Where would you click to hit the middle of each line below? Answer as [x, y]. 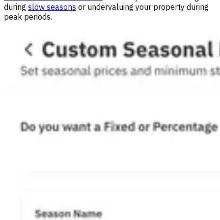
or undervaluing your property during [142, 7]
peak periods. [28, 17]
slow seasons [52, 7]
